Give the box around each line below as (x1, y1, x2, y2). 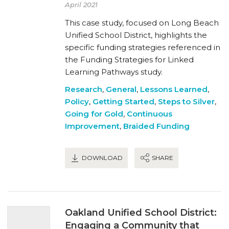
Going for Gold (65, 108, 123, 119)
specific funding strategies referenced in (65, 42, 220, 52)
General (106, 84, 136, 94)
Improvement (65, 121, 120, 131)
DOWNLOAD (80, 153, 123, 162)
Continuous (127, 108, 172, 119)
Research (65, 84, 102, 94)
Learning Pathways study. (65, 66, 163, 77)
